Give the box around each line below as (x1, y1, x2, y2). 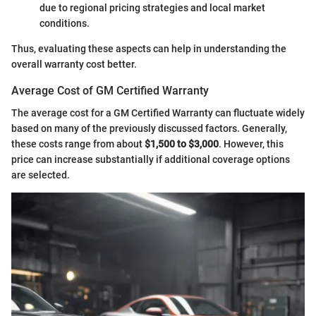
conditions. (39, 18, 90, 30)
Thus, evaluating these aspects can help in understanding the (11, 43, 286, 55)
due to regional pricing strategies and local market (39, 2, 265, 14)
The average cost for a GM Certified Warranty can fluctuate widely (11, 107, 305, 119)
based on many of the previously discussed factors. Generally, (11, 123, 287, 135)
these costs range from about (11, 138, 145, 150)
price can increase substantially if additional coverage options (11, 154, 290, 166)
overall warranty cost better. (11, 59, 137, 71)
